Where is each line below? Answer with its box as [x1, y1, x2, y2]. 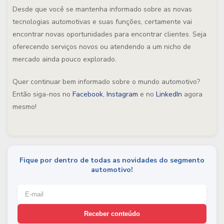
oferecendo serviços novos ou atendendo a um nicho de [12, 42, 191, 51]
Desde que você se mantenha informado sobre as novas [12, 4, 192, 14]
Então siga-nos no [12, 89, 72, 99]
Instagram [106, 89, 138, 99]
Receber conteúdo [84, 210, 140, 217]
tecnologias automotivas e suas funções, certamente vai [12, 17, 192, 26]
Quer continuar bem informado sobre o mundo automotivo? [12, 77, 200, 86]
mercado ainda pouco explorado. [12, 54, 116, 64]
